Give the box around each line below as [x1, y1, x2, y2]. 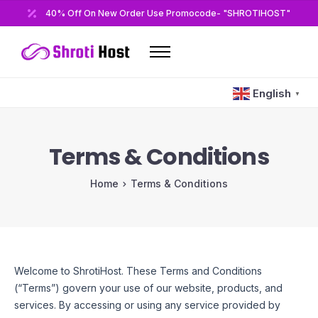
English [253, 87, 291, 101]
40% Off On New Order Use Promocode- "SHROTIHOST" [45, 8, 290, 18]
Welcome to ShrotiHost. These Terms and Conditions [14, 265, 262, 278]
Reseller [25, 160, 70, 173]
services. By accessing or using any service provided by [14, 299, 280, 312]
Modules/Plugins [25, 219, 115, 233]
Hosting [25, 125, 66, 138]
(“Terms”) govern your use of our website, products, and [14, 282, 283, 295]
